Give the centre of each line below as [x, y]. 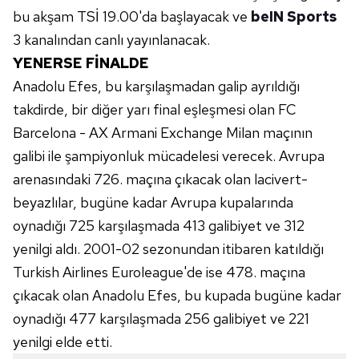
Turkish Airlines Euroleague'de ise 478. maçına [159, 272]
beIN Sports [294, 16]
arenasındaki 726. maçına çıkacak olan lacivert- [160, 179]
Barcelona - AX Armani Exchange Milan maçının [163, 133]
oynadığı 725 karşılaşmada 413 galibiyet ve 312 [159, 226]
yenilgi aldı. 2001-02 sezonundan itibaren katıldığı [168, 249]
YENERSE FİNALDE [81, 63]
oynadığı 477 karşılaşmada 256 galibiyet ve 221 [161, 319]
